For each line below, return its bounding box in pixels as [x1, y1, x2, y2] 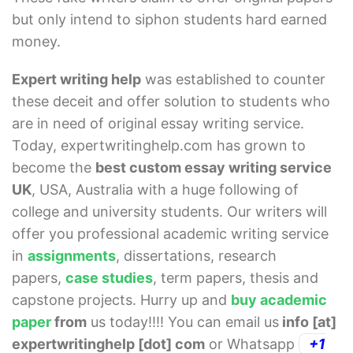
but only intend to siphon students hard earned [12, 11, 327, 28]
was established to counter [141, 71, 325, 88]
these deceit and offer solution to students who [12, 93, 330, 110]
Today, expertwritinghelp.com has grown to [12, 137, 306, 154]
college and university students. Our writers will [12, 203, 327, 221]
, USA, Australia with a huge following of [32, 181, 299, 199]
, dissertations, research [116, 247, 277, 265]
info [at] [279, 314, 336, 331]
